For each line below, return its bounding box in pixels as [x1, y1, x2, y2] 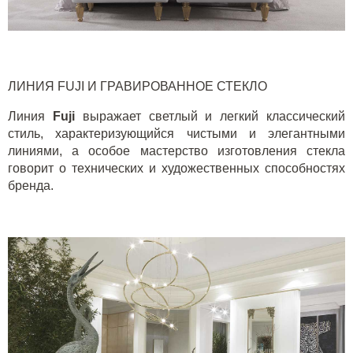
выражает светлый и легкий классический [82, 109, 346, 123]
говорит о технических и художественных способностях [8, 161, 345, 175]
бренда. [8, 178, 54, 192]
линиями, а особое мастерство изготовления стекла [8, 143, 345, 158]
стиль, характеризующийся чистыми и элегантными [8, 126, 345, 140]
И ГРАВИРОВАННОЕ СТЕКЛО [87, 79, 267, 93]
